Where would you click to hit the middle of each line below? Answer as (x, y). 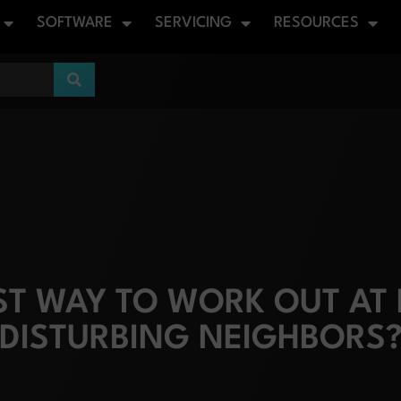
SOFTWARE (75, 23)
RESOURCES (316, 23)
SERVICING (193, 23)
